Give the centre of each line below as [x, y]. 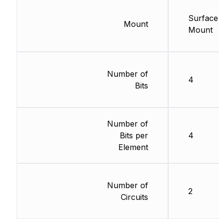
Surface [203, 18]
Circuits [134, 197]
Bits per [134, 135]
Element [133, 147]
